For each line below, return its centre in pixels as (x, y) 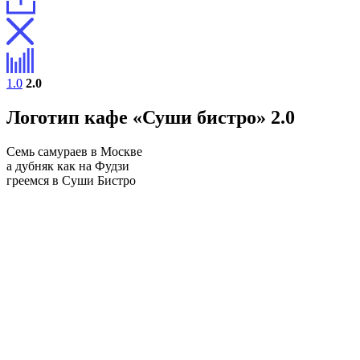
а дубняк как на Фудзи (68, 166)
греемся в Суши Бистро (71, 180)
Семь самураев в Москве (74, 151)
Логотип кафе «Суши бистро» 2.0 (151, 117)
